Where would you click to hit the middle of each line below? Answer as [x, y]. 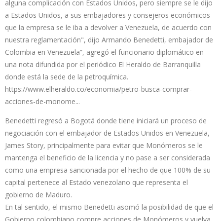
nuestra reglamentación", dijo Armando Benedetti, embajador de [109, 39]
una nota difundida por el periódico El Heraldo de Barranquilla [103, 64]
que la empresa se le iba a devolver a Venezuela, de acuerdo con [108, 27]
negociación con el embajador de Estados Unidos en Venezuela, [107, 133]
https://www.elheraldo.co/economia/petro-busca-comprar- [98, 89]
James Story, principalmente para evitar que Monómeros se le [104, 145]
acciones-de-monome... [42, 101]
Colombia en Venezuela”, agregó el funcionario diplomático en [104, 52]
